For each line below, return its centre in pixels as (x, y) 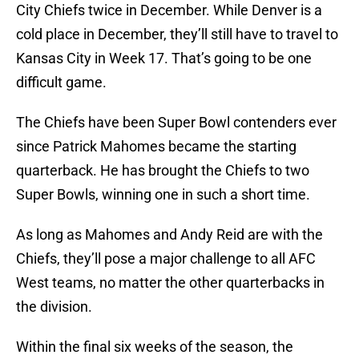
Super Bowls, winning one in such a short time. (163, 195)
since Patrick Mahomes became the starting (156, 147)
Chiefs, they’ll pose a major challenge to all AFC (166, 259)
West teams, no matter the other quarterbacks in (170, 283)
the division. (54, 307)
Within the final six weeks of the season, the (155, 347)
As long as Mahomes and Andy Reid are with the (169, 235)
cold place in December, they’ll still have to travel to (177, 34)
